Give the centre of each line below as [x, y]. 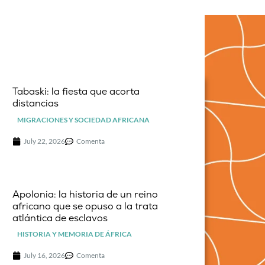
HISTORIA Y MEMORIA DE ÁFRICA [75, 234]
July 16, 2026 [45, 256]
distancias [36, 104]
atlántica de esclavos [60, 218]
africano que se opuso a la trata [85, 206]
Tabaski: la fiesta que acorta [76, 92]
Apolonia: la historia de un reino [85, 195]
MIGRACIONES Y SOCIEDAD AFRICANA [84, 119]
